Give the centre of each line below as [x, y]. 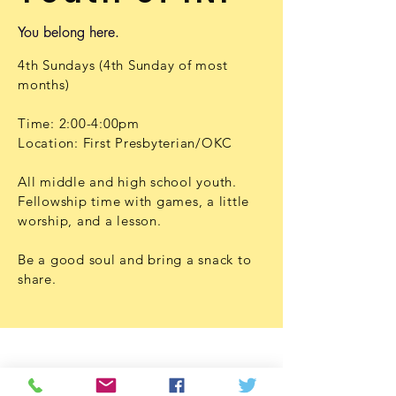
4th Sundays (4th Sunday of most [123, 65]
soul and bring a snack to [170, 259]
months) [44, 84]
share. [37, 279]
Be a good [53, 259]
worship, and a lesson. [90, 221]
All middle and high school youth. [127, 182]
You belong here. [69, 32]
